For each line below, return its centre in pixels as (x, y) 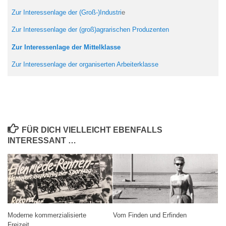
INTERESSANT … (42, 141)
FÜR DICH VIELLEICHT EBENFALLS (92, 130)
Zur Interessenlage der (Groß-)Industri (67, 13)
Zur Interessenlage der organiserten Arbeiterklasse (86, 64)
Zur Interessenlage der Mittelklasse (66, 47)
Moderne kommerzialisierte (47, 215)
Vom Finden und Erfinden (150, 215)
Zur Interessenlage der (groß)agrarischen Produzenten (90, 30)
